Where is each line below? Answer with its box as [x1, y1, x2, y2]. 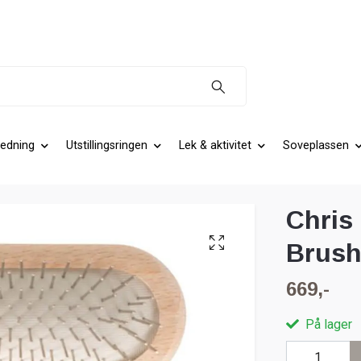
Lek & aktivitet [179, 139, 251, 153]
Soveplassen [283, 139, 349, 153]
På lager [301, 317, 352, 333]
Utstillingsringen [66, 139, 147, 153]
